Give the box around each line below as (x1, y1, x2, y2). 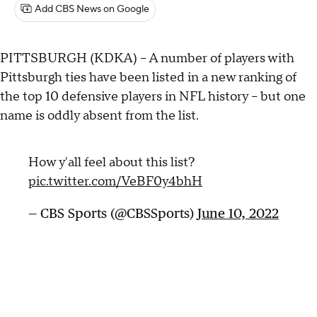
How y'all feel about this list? (28, 154, 195, 171)
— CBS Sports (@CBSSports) (28, 205, 197, 221)
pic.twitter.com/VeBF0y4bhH (28, 173, 202, 190)
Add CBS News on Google (35, 3, 149, 16)
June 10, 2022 (197, 205, 279, 221)
